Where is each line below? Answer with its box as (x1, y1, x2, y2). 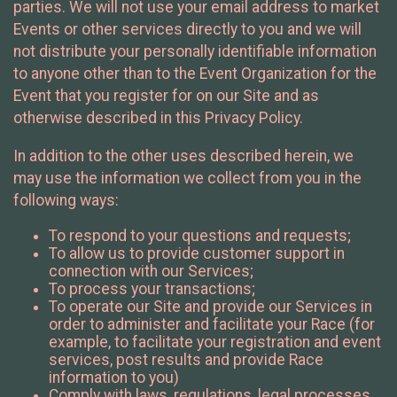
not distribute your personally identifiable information (13, 43, 377, 61)
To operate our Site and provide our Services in (49, 298, 372, 316)
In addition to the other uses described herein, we (13, 146, 354, 165)
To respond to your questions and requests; (49, 227, 351, 245)
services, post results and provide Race (49, 351, 323, 370)
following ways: (13, 191, 119, 209)
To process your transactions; (49, 280, 255, 299)
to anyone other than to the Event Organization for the (13, 65, 377, 83)
